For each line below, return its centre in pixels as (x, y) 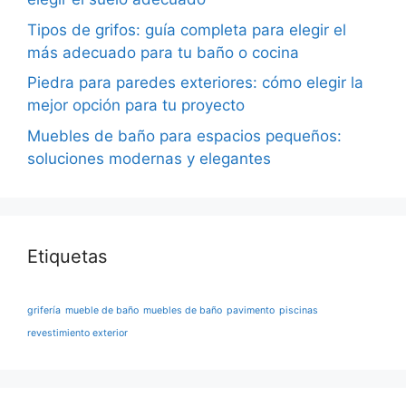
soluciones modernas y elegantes (149, 158)
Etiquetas (67, 256)
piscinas (299, 310)
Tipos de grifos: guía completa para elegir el (187, 29)
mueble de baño (102, 310)
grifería (44, 310)
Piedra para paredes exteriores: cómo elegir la (195, 82)
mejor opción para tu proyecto (136, 105)
